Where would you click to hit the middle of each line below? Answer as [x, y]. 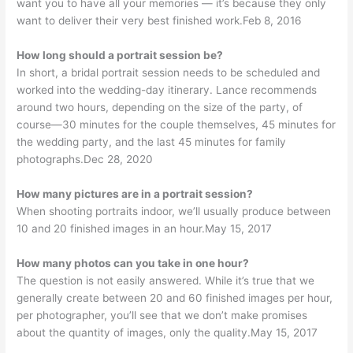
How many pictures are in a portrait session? [135, 193]
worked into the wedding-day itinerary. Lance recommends [167, 89]
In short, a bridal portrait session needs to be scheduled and [169, 72]
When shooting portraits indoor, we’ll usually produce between [174, 211]
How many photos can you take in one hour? [133, 263]
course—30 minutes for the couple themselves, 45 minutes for [176, 124]
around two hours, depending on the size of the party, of [160, 107]
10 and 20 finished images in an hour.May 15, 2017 [145, 228]
